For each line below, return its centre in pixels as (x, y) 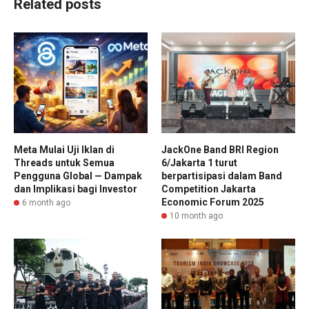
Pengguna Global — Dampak (78, 176)
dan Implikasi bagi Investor (76, 189)
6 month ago (46, 202)
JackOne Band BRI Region (220, 149)
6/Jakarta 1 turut (199, 162)
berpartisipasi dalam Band (222, 176)
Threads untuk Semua (64, 162)
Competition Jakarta (209, 189)
